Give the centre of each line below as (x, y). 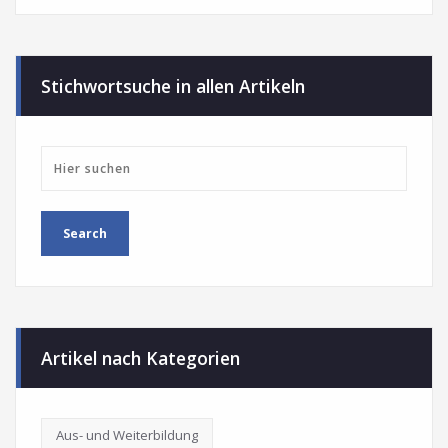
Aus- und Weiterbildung (127, 434)
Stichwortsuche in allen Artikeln (173, 85)
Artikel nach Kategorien (140, 357)
